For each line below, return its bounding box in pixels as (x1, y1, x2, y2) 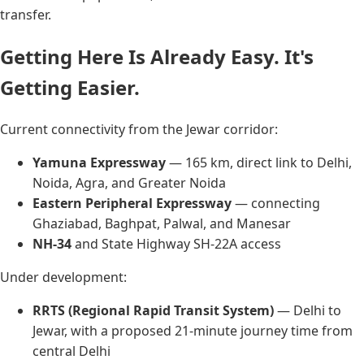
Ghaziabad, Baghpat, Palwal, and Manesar (32, 214, 291, 232)
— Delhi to (274, 301, 341, 319)
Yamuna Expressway (32, 153, 166, 171)
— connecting (232, 193, 320, 212)
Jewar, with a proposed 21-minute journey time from (32, 321, 353, 340)
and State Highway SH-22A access (71, 234, 281, 253)
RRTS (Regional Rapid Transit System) (32, 301, 274, 319)
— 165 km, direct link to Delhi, (166, 153, 352, 171)
